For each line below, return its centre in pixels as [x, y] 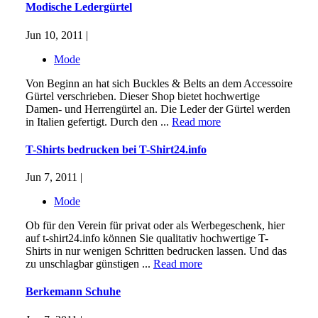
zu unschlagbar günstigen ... [89, 264]
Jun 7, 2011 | [54, 177]
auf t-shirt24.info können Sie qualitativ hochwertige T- [147, 238]
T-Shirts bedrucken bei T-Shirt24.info [116, 149]
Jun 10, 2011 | [57, 35]
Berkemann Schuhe [73, 292]
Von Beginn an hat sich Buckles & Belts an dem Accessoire [159, 83]
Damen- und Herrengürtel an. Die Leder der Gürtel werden [158, 109]
